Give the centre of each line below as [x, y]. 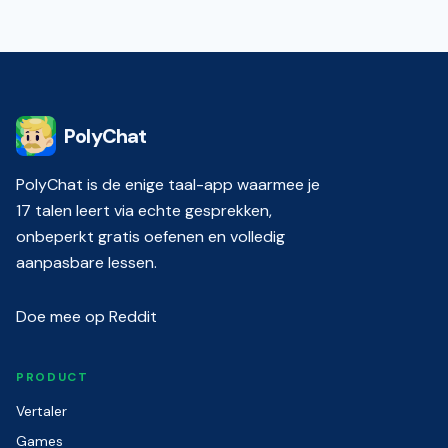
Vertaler [41, 411]
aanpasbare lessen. [86, 262]
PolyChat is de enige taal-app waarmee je [168, 184]
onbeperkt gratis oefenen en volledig [150, 236]
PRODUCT [52, 377]
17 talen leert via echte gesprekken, [144, 210]
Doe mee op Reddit [86, 316]
